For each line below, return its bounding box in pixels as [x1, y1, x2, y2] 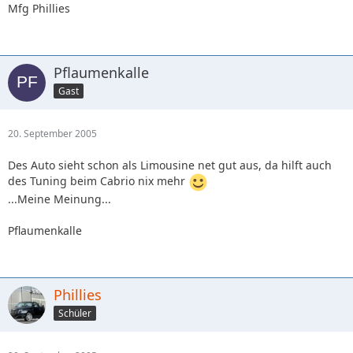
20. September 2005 [8, 127, 97, 140]
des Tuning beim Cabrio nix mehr [8, 173, 188, 189]
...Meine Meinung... [8, 191, 111, 206]
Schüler [58, 306, 91, 320]
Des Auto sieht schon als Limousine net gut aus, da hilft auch [8, 158, 332, 173]
